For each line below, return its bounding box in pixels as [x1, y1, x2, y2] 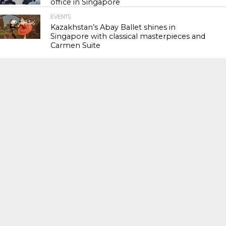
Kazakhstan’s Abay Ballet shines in [50, 23, 176, 32]
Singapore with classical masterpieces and [50, 32, 206, 41]
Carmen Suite [50, 41, 101, 50]
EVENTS [50, 14, 71, 20]
